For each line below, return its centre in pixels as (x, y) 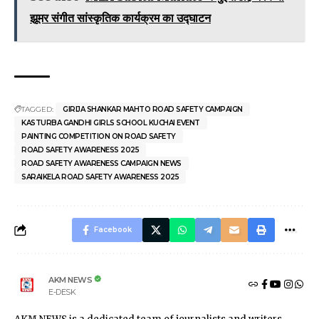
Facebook (113, 230)
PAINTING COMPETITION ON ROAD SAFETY (99, 137)
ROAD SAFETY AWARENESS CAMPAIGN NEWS (101, 164)
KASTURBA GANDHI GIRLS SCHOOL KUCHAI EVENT (111, 123)
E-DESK (62, 292)
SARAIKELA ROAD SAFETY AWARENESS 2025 (100, 177)
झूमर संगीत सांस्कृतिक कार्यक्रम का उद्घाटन (120, 18)
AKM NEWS (70, 279)
